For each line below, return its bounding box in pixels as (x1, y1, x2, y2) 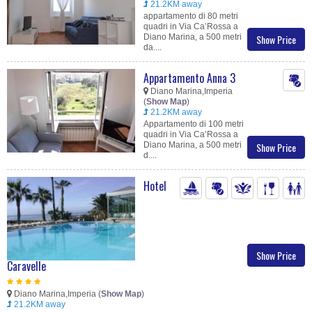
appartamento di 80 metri (143, 11, 238, 22)
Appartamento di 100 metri (143, 119, 244, 130)
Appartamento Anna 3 (143, 70, 235, 87)
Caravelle (7, 258, 46, 275)
